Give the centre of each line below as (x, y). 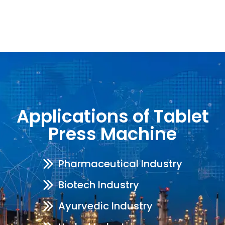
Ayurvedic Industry (105, 206)
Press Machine (113, 134)
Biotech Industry (98, 185)
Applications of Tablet (113, 116)
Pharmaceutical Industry (120, 164)
